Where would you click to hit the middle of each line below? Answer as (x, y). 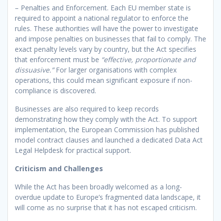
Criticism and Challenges (59, 168)
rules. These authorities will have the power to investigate (107, 28)
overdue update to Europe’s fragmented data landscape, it (108, 197)
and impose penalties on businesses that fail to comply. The (110, 38)
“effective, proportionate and (148, 59)
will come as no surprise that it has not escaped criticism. (106, 207)
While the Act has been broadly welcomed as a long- (98, 186)
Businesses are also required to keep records (87, 109)
